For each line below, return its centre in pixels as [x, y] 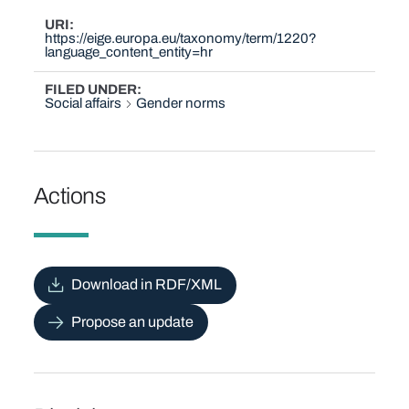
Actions [69, 195]
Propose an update [132, 321]
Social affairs [84, 103]
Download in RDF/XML [146, 285]
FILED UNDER [91, 89]
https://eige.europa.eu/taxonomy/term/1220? [181, 39]
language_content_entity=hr [129, 52]
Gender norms [181, 103]
